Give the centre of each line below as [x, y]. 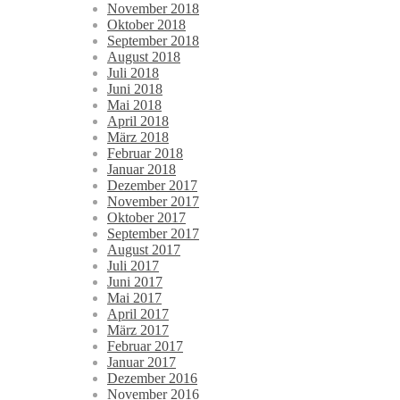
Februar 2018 [145, 154]
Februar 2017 [145, 346]
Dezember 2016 [152, 379]
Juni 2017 [135, 282]
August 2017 [144, 250]
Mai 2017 [134, 298]
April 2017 [138, 314]
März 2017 [138, 330]
